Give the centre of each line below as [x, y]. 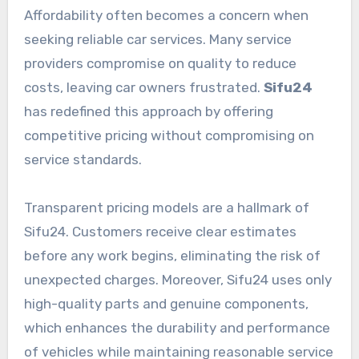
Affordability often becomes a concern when [166, 15]
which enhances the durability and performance [177, 327]
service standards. [83, 159]
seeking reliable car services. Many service [157, 39]
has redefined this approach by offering [148, 111]
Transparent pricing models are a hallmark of [166, 207]
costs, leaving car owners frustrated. [143, 87]
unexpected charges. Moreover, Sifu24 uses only [177, 279]
